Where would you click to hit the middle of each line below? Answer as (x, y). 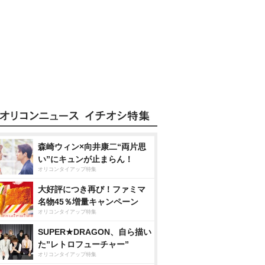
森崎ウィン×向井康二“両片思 (92, 146)
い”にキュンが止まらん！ (85, 159)
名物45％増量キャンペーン (88, 201)
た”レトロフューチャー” (83, 244)
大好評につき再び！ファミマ (92, 189)
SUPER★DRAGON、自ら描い (95, 232)
